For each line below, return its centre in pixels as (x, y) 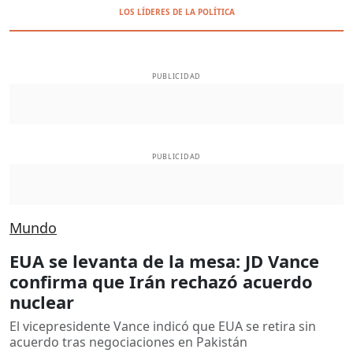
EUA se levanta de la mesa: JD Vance (164, 260)
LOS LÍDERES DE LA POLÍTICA (176, 12)
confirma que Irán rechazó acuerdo (161, 281)
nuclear (42, 301)
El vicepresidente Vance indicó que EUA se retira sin (163, 326)
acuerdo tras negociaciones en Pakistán (128, 342)
